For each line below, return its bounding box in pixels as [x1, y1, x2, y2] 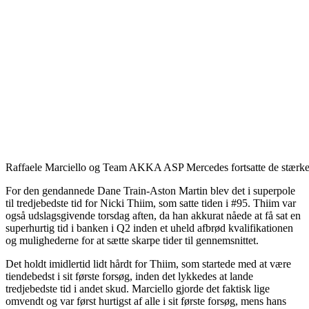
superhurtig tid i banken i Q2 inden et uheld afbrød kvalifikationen [6, 221, 293, 234]
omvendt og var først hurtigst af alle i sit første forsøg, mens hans [6, 295, 286, 307]
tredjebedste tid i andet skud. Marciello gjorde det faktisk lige [6, 282, 270, 295]
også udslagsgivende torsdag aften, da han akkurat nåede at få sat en [6, 209, 301, 221]
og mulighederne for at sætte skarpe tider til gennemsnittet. [6, 234, 259, 246]
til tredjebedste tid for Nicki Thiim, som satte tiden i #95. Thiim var [6, 197, 296, 209]
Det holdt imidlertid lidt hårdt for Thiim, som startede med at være [6, 257, 291, 270]
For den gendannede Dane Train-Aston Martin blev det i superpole [6, 184, 295, 197]
